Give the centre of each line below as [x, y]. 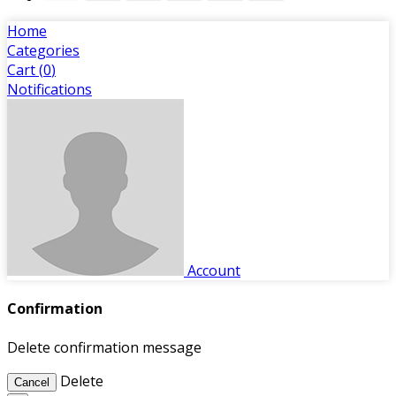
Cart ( [25, 70]
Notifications [49, 90]
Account [214, 271]
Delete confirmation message [104, 347]
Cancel [32, 382]
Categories [43, 51]
